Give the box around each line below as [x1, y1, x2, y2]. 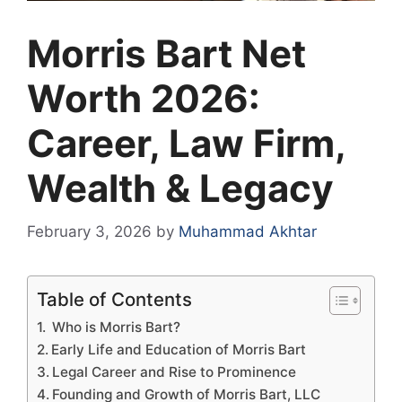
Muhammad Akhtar [179, 223, 317, 241]
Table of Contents [37, 288, 192, 311]
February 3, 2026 [27, 223, 152, 241]
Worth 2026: [27, 74, 260, 121]
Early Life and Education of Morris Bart [51, 341, 307, 359]
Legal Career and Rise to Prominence [52, 363, 297, 381]
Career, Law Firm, [27, 119, 345, 166]
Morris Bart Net [27, 30, 306, 76]
